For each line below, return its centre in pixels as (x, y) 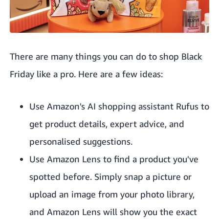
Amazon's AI (71, 106)
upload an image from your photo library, (112, 194)
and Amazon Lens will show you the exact (113, 212)
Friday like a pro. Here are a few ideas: (86, 74)
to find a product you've (150, 159)
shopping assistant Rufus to (153, 106)
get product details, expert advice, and (107, 124)
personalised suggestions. (81, 142)
